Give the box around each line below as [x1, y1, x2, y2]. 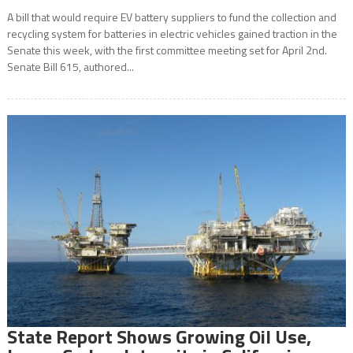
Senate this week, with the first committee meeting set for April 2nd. [6, 42, 327, 59]
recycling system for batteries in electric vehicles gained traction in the [6, 25, 337, 43]
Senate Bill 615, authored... [6, 58, 134, 76]
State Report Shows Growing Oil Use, [6, 321, 311, 351]
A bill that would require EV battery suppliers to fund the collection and [6, 9, 336, 26]
